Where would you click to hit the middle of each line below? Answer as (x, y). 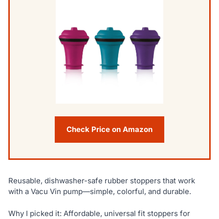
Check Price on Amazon (109, 130)
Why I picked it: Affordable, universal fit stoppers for (99, 213)
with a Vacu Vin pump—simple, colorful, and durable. (99, 192)
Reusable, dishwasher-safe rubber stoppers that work (101, 181)
